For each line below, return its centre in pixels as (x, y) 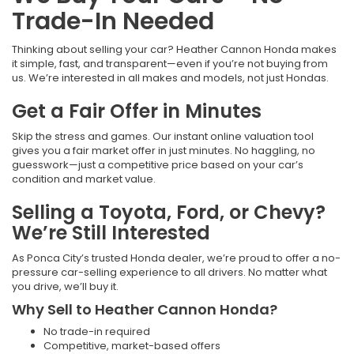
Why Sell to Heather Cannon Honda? (145, 309)
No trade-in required (97, 331)
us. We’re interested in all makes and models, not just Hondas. (170, 77)
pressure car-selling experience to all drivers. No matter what (169, 272)
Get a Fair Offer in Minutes (137, 111)
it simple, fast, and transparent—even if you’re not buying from (170, 63)
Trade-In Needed (113, 21)
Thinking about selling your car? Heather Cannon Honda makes (174, 49)
